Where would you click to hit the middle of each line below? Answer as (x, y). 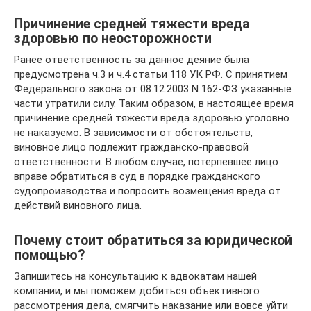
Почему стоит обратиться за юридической (153, 240)
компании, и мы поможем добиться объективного (137, 291)
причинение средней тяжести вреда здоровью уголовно (152, 118)
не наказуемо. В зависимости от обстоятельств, (133, 132)
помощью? (49, 255)
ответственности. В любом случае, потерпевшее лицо (146, 161)
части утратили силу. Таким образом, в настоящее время (154, 103)
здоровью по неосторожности (113, 38)
